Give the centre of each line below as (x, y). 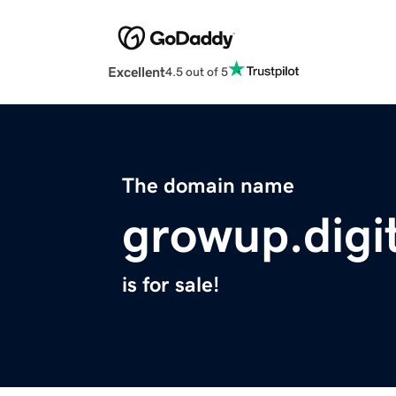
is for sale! (171, 285)
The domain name (208, 186)
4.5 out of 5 (197, 71)
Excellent (137, 72)
